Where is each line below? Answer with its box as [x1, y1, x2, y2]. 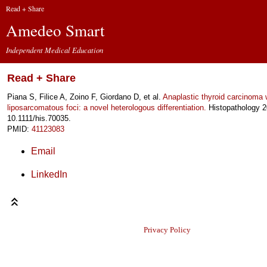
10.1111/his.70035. [7, 114, 71, 123]
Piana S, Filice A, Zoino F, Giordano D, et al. [7, 92, 163, 101]
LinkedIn [30, 169, 67, 179]
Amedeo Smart [6, 19, 105, 42]
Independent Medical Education [6, 44, 103, 55]
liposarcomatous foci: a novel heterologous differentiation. [7, 103, 206, 112]
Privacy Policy [143, 225, 191, 234]
